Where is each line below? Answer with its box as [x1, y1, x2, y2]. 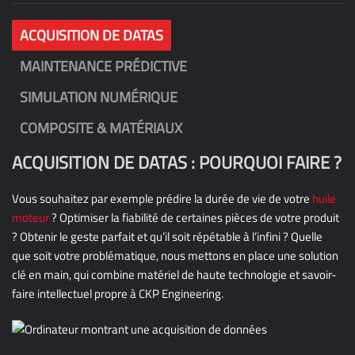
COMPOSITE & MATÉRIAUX [20, 117, 182, 139]
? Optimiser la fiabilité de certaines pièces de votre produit [49, 208, 339, 227]
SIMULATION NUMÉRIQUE [20, 86, 177, 108]
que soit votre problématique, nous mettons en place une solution [12, 246, 338, 265]
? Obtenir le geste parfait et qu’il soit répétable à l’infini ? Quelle [12, 227, 323, 246]
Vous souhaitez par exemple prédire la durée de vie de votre [12, 189, 312, 208]
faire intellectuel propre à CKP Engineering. [12, 284, 226, 303]
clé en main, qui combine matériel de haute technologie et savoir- [12, 265, 337, 284]
